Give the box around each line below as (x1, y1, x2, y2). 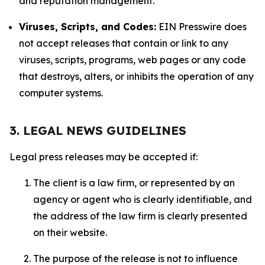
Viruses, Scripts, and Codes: (19, 21, 156, 33)
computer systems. (19, 87, 103, 99)
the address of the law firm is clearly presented (33, 210, 247, 222)
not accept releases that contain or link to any (19, 37, 228, 49)
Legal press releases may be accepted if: (9, 151, 200, 163)
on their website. (33, 227, 109, 238)
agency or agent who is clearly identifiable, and (33, 193, 252, 205)
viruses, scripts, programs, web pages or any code (19, 54, 246, 66)
